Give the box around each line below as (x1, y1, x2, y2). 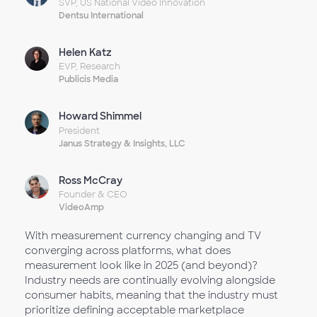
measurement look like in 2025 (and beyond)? (25, 259, 258, 272)
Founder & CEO (59, 189, 128, 200)
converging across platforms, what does (25, 244, 231, 257)
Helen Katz (59, 45, 113, 59)
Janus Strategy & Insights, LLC (59, 137, 186, 149)
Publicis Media (59, 74, 119, 85)
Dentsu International (59, 9, 144, 21)
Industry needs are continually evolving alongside (25, 274, 275, 287)
